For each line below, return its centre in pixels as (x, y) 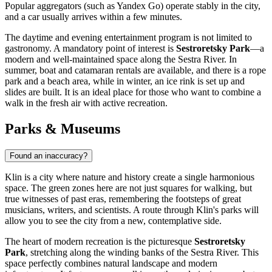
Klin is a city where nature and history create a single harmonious (130, 177)
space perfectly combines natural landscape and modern (111, 263)
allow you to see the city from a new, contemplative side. (113, 220)
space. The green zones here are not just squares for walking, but (128, 188)
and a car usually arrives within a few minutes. (93, 16)
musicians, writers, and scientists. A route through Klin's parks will (132, 209)
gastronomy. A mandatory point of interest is (90, 48)
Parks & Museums (63, 128)
